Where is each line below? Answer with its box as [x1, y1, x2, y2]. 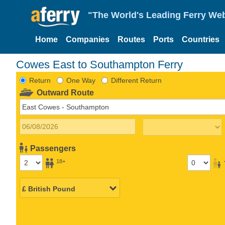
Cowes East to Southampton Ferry [16, 58, 183, 71]
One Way [66, 76, 95, 84]
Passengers [30, 144, 76, 153]
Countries [182, 35, 219, 44]
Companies [66, 35, 109, 44]
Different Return [110, 76, 162, 84]
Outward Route [37, 88, 94, 97]
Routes [118, 35, 145, 44]
